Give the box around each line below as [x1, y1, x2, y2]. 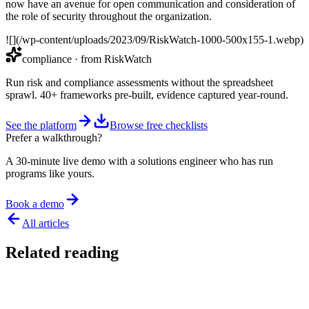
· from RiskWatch [72, 52, 152, 65]
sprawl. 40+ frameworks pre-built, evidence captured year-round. [6, 88, 288, 101]
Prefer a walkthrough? [6, 131, 102, 143]
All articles [22, 217, 69, 229]
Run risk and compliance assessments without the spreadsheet [6, 76, 273, 88]
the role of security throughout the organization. [6, 10, 212, 22]
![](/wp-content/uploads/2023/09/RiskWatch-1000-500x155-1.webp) [6, 33, 303, 46]
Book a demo [6, 197, 64, 210]
